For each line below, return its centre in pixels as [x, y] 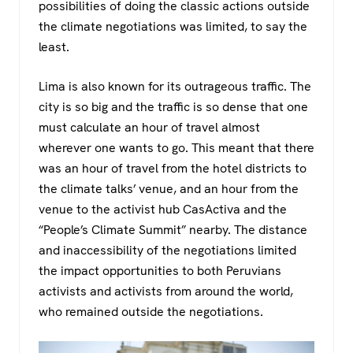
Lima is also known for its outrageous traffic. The [175, 86]
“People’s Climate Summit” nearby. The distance [173, 229]
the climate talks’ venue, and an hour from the [169, 188]
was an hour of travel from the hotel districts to [173, 168]
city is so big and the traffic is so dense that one [173, 106]
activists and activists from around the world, [166, 291]
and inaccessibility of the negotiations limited [167, 250]
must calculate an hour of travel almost [149, 127]
